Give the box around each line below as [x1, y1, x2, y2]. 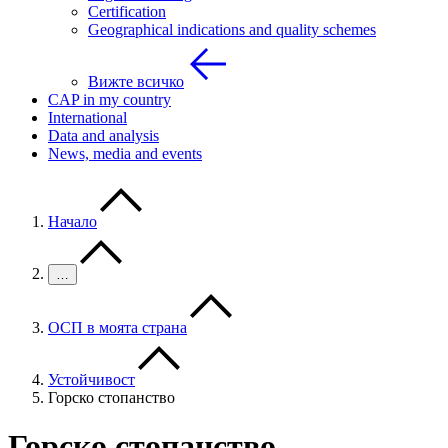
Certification [88, 3, 166, 20]
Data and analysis [48, 127, 159, 144]
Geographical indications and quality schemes [88, 21, 376, 38]
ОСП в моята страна [48, 319, 187, 336]
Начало [48, 213, 97, 230]
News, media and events [48, 145, 202, 162]
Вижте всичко [88, 73, 184, 90]
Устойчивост [48, 371, 135, 388]
